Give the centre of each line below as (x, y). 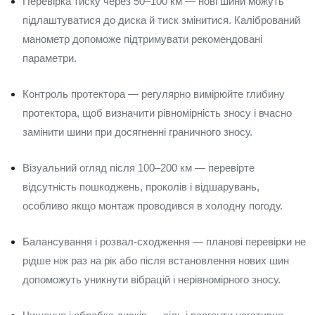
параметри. (50, 58)
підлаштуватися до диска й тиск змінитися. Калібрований (161, 20)
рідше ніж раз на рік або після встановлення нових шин (156, 261)
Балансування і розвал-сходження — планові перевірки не (164, 242)
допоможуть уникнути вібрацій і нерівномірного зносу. (152, 279)
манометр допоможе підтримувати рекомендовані (142, 39)
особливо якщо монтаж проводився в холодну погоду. (153, 206)
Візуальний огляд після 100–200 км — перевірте (139, 168)
